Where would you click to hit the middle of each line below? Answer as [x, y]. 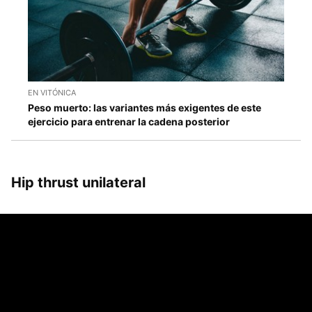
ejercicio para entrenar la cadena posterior [129, 122]
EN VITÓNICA [52, 93]
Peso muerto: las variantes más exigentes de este [145, 108]
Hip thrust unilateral [78, 183]
